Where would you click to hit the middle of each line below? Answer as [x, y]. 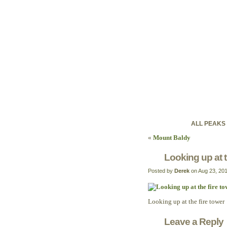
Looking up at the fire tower [186, 202]
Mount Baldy [172, 138]
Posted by [161, 171]
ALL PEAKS [208, 124]
